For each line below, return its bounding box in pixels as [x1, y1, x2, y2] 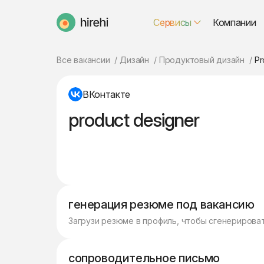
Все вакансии [57, 55, 110, 65]
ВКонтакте [82, 88, 131, 100]
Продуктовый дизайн [159, 55, 245, 65]
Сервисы [153, 16, 192, 28]
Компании [213, 16, 256, 28]
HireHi [56, 21, 82, 34]
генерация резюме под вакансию [68, 197, 255, 212]
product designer [68, 108, 200, 131]
